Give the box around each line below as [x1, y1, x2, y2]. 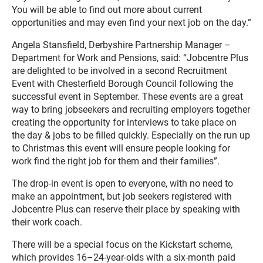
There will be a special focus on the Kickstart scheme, [12, 239, 232, 251]
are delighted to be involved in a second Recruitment [12, 65, 227, 77]
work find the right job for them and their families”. [12, 156, 220, 167]
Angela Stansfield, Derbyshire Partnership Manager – [12, 39, 231, 51]
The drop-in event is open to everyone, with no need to [12, 178, 233, 190]
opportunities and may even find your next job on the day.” [12, 17, 251, 29]
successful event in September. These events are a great [12, 91, 243, 103]
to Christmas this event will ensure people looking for [12, 143, 230, 154]
